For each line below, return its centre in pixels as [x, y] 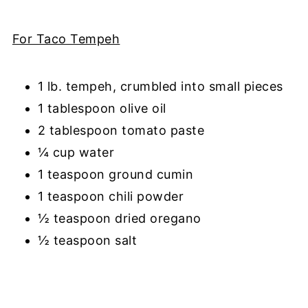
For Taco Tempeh [66, 38]
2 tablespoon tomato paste [123, 130]
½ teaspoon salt [89, 240]
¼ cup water [78, 152]
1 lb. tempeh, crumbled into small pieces [160, 86]
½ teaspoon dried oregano [119, 218]
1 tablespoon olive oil [102, 108]
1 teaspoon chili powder [111, 196]
